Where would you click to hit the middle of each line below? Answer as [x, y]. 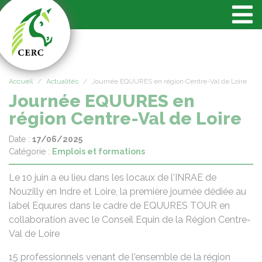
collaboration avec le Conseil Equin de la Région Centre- [130, 220]
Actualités [62, 81]
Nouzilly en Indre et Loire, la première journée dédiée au [127, 192]
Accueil [21, 81]
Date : [20, 139]
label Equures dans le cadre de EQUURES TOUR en [119, 206]
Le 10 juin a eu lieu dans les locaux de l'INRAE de [113, 177]
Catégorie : [30, 151]
